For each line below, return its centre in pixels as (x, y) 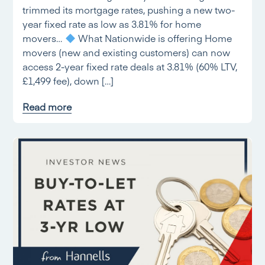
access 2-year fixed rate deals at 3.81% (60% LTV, (130, 66)
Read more (47, 106)
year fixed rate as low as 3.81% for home (112, 24)
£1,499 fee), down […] (68, 80)
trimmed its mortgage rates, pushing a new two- (129, 9)
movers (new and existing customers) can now (127, 52)
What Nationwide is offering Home (153, 38)
